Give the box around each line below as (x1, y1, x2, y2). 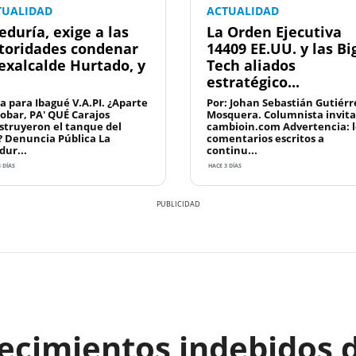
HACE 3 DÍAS (207, 162, 242, 170)
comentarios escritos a (207, 131, 324, 146)
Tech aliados (207, 56, 296, 75)
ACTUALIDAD (207, 3, 279, 19)
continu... (207, 143, 257, 158)
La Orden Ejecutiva (207, 22, 342, 42)
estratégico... (207, 72, 300, 92)
